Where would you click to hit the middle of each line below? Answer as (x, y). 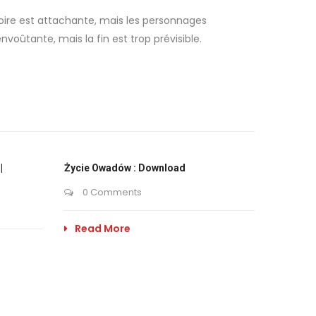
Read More (103, 229)
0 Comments (111, 192)
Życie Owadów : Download (125, 168)
